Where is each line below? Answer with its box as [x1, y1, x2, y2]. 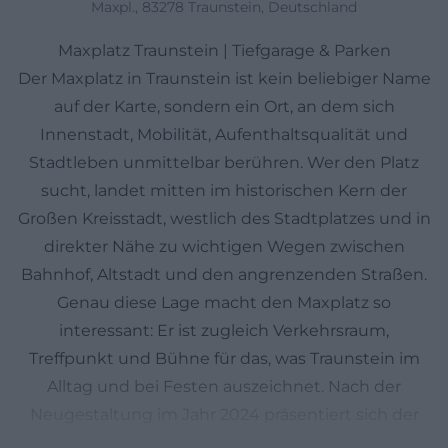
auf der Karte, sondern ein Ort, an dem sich [53, 97, 395, 116]
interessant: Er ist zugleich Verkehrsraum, [59, 321, 389, 340]
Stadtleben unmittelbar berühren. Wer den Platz [29, 153, 419, 172]
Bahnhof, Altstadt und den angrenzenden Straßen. [21, 265, 427, 284]
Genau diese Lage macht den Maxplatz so [57, 293, 391, 312]
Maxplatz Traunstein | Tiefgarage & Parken [57, 41, 391, 60]
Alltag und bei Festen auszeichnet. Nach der [47, 377, 401, 396]
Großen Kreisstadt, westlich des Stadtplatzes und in [17, 209, 431, 228]
